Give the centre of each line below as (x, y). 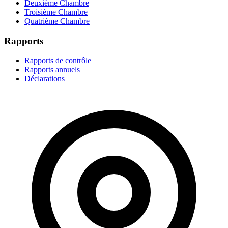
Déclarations (45, 79)
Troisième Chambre (56, 12)
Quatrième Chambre (57, 21)
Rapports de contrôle (58, 61)
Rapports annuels (52, 70)
